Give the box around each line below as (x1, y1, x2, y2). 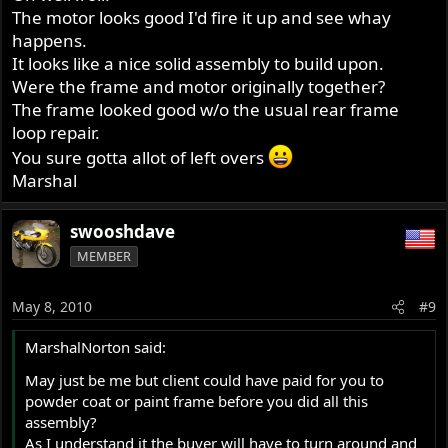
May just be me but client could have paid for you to (25, 370, 385, 391)
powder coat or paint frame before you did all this (25, 391, 369, 412)
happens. (12, 28, 88, 52)
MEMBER (77, 246, 132, 265)
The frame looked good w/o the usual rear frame (12, 97, 400, 121)
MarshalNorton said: (25, 337, 167, 358)
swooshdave (70, 219, 176, 243)
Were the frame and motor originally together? (12, 74, 386, 98)
